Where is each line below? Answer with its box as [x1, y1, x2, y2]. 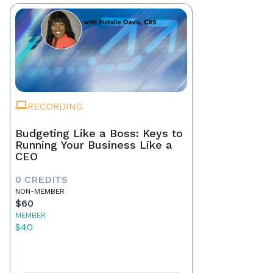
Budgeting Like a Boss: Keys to [15, 127, 183, 140]
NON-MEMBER [15, 187, 65, 196]
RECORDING [27, 101, 83, 113]
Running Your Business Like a [15, 138, 172, 152]
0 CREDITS [15, 174, 68, 186]
